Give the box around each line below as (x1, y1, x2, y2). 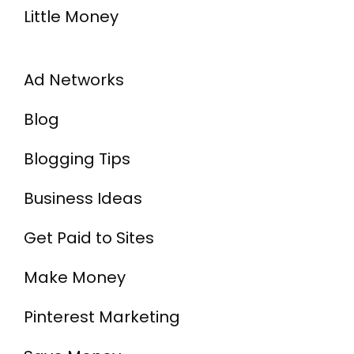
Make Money (24, 265, 126, 288)
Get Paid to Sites (24, 226, 154, 249)
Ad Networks (24, 68, 124, 91)
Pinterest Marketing (24, 305, 180, 328)
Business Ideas (24, 186, 142, 209)
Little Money (24, 5, 119, 28)
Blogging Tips (24, 147, 130, 170)
